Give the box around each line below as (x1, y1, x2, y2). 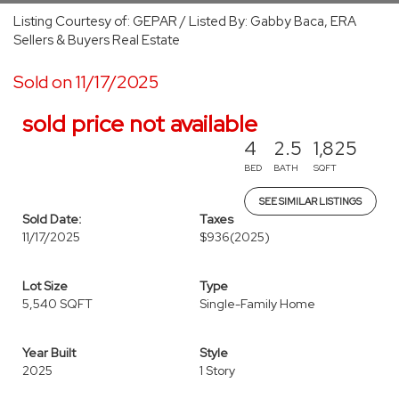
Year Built (22, 345, 76, 361)
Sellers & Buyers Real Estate (13, 31, 180, 49)
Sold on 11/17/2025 (13, 70, 159, 94)
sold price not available (22, 109, 257, 139)
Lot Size (22, 278, 68, 294)
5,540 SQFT (22, 296, 93, 312)
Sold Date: (22, 211, 82, 227)
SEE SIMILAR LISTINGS (259, 195, 362, 208)
